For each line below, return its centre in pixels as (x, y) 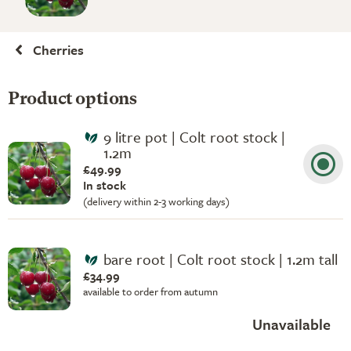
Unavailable (291, 324)
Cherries (58, 50)
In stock (105, 185)
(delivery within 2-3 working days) (156, 201)
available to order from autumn (150, 291)
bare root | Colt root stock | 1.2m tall (220, 259)
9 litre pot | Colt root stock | (194, 137)
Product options (72, 100)
